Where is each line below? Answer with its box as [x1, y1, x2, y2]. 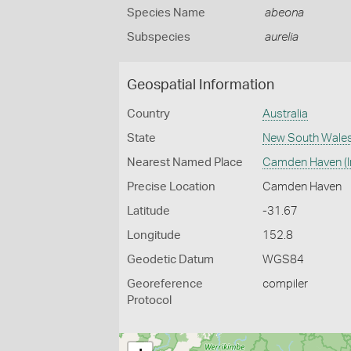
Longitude [127, 230, 181, 241]
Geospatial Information [127, 78, 274, 92]
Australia [262, 108, 309, 120]
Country [127, 108, 170, 120]
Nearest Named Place [127, 157, 243, 168]
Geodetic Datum [127, 254, 214, 266]
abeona [264, 7, 304, 19]
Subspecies [127, 31, 190, 43]
